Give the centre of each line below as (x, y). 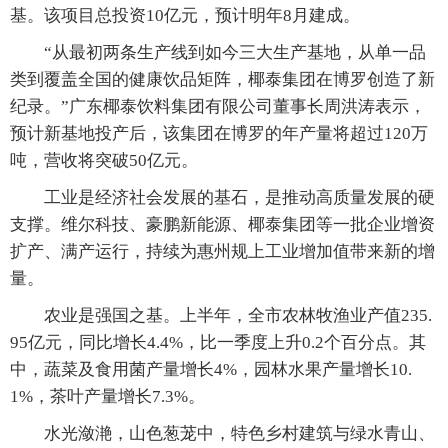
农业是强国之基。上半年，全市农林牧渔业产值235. (221, 316)
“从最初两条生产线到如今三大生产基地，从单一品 (218, 53)
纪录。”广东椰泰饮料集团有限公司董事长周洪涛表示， (218, 107)
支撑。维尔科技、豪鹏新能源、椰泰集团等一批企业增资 (222, 225)
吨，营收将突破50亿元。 (104, 161)
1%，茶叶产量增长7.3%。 (107, 397)
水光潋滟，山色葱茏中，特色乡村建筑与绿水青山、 (222, 434)
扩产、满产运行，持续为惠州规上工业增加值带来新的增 (222, 252)
